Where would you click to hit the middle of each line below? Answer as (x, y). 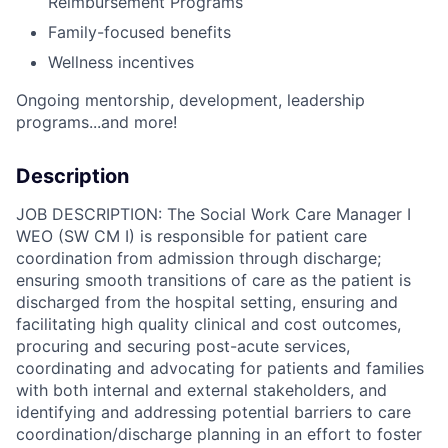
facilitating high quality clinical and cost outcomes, (208, 324)
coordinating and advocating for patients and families (220, 368)
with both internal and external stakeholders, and (201, 390)
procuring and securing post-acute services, (183, 346)
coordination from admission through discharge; (198, 258)
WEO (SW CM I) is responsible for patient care (191, 236)
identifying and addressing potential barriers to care (213, 412)
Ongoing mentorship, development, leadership (190, 100)
